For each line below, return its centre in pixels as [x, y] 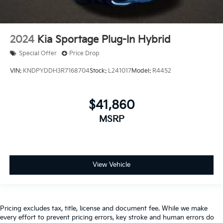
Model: [142, 71]
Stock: [99, 71]
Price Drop [84, 53]
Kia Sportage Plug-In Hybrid [104, 40]
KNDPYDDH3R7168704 [56, 71]
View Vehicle [111, 165]
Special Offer [38, 53]
